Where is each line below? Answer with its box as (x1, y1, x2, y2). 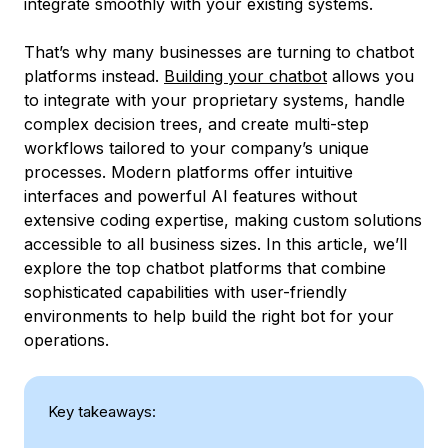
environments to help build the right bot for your (24, 306, 394, 326)
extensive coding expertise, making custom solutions (24, 210, 422, 230)
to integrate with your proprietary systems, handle (24, 90, 405, 110)
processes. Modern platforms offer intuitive (24, 162, 353, 182)
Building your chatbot (164, 66, 327, 86)
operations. (24, 330, 109, 350)
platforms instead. (24, 66, 164, 86)
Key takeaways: (48, 402, 156, 421)
